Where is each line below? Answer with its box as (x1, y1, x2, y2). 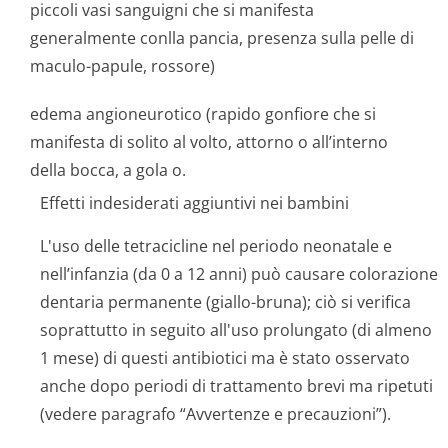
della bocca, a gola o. (30, 159, 186, 181)
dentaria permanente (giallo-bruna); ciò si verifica (40, 291, 411, 313)
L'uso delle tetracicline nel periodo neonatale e (40, 235, 392, 257)
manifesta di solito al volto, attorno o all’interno (30, 131, 388, 153)
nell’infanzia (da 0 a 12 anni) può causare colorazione (40, 263, 438, 285)
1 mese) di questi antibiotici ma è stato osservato (40, 347, 410, 369)
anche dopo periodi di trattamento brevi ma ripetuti (40, 375, 433, 397)
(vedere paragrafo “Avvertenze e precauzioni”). (40, 403, 391, 425)
